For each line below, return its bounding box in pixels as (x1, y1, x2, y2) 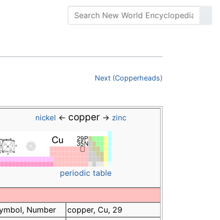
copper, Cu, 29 (67, 205, 122, 215)
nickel (35, 113, 56, 123)
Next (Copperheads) (95, 74, 163, 82)
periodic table (60, 168, 111, 178)
